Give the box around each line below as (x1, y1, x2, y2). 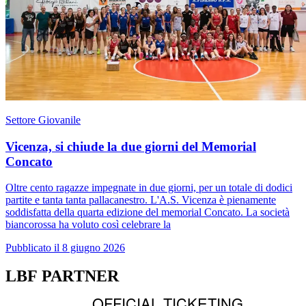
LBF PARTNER (5, 267, 120, 286)
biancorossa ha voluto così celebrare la (5, 219, 171, 231)
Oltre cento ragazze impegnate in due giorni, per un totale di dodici (5, 182, 292, 194)
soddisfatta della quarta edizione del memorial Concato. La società (5, 206, 290, 219)
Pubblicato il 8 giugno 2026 (5, 242, 125, 254)
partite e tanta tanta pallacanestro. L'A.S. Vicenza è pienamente (5, 194, 276, 206)
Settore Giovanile (5, 113, 81, 126)
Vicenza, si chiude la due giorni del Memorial (5, 139, 256, 154)
